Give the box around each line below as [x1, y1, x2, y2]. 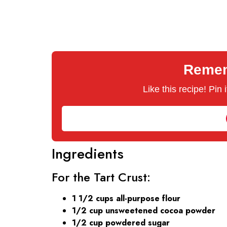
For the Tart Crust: [52, 168, 150, 186]
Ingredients [52, 143, 124, 164]
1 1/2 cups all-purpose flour [72, 192, 180, 204]
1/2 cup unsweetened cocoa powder [72, 204, 215, 216]
